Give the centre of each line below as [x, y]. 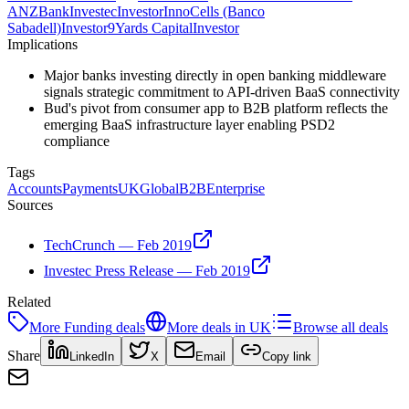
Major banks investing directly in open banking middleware [215, 75]
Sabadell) [34, 27]
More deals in [208, 327]
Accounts [35, 188]
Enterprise [236, 188]
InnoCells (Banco [214, 11]
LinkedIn [92, 356]
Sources [30, 204]
